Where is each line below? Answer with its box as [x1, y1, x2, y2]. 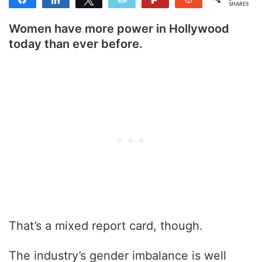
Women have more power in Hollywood [9, 21, 229, 36]
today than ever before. [9, 36, 143, 51]
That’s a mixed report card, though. [9, 218, 206, 233]
